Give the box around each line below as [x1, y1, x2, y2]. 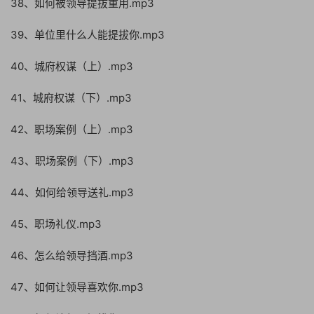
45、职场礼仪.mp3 [11, 217, 102, 231]
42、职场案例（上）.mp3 [11, 123, 133, 136]
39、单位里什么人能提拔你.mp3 [11, 28, 165, 41]
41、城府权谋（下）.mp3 [11, 91, 132, 104]
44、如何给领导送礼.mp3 [11, 186, 134, 199]
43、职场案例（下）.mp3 [11, 154, 134, 168]
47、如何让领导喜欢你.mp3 [11, 280, 144, 294]
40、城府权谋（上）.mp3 [11, 60, 133, 73]
